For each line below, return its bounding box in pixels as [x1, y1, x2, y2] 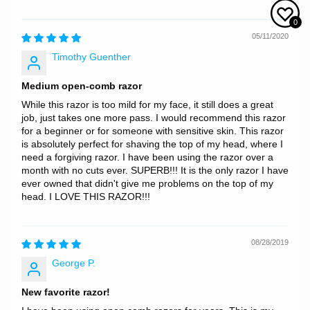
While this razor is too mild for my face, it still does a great [21, 99, 273, 110]
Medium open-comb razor [21, 80, 142, 91]
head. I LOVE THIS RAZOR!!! [21, 191, 150, 202]
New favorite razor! [21, 286, 110, 298]
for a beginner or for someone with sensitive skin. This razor [21, 125, 284, 136]
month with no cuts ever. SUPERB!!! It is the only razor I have [21, 165, 289, 176]
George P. [51, 257, 95, 268]
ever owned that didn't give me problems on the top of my [21, 178, 273, 189]
